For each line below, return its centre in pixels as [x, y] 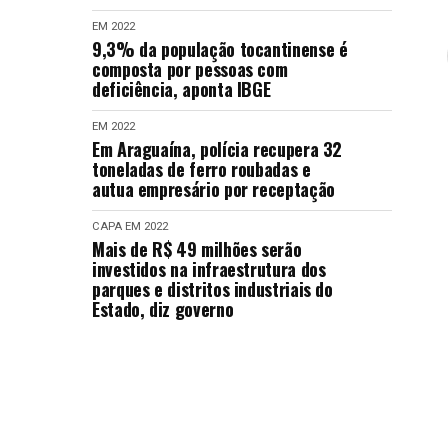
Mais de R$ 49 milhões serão [197, 249]
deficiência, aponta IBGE [181, 89]
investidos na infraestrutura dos [209, 269]
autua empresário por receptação [213, 189]
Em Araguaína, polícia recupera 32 [217, 149]
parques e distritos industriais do [212, 289]
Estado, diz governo [163, 309]
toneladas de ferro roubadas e [201, 169]
